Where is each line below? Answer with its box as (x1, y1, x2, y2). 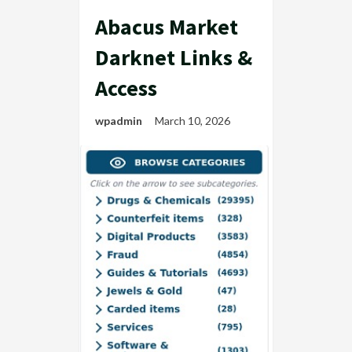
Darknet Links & (95, 43, 252, 71)
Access (95, 74, 157, 102)
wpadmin (95, 114, 142, 127)
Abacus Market (95, 13, 238, 41)
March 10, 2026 (155, 114, 233, 127)
